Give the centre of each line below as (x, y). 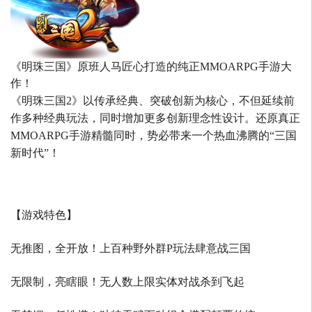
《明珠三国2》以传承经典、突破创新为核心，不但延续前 (153, 101)
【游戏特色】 (44, 215)
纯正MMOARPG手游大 (235, 67)
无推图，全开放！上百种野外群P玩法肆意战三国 (131, 249)
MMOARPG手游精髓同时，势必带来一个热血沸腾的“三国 (154, 136)
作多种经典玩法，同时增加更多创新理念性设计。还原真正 (155, 118)
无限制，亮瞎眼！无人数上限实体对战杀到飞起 (127, 282)
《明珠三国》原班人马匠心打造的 (94, 67)
